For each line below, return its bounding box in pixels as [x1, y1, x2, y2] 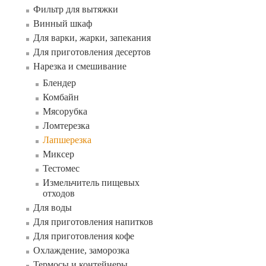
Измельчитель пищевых [43, 178, 140, 188]
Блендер [43, 78, 76, 88]
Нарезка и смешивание [33, 61, 126, 71]
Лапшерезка [43, 135, 91, 145]
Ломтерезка [43, 121, 90, 131]
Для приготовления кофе [33, 231, 134, 241]
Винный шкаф [33, 18, 92, 28]
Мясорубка [43, 106, 87, 116]
